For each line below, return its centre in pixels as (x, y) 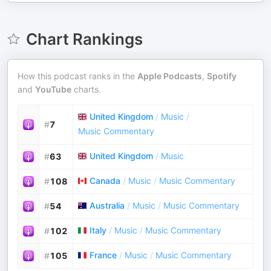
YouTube (53, 89)
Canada (105, 181)
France (103, 255)
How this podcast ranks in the (77, 76)
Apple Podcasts (170, 76)
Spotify (222, 76)
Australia (107, 205)
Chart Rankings (84, 39)
